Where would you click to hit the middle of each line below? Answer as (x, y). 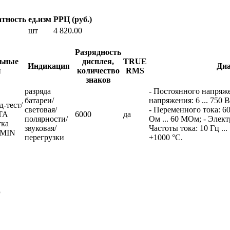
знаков (98, 80)
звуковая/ (41, 128)
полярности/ (46, 119)
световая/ (41, 109)
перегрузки (44, 137)
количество (98, 70)
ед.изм (40, 19)
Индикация (49, 66)
